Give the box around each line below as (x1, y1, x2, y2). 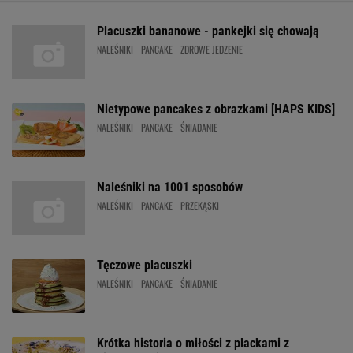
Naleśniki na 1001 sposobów (97, 180, 243, 195)
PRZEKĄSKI (180, 199, 219, 212)
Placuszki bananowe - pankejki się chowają (97, 24, 319, 39)
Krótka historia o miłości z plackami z (97, 336, 289, 351)
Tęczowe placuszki (97, 258, 192, 273)
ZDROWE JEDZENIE (180, 43, 243, 56)
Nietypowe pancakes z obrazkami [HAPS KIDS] (97, 102, 335, 117)
